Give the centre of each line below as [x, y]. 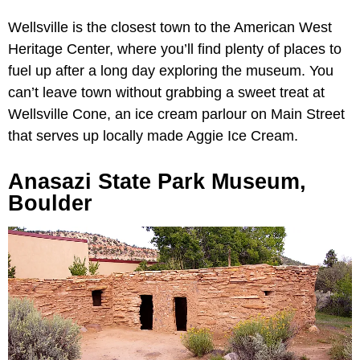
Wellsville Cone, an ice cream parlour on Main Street [176, 114]
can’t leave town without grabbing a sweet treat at [166, 92]
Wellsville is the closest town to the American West [170, 27]
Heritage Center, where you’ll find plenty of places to [175, 49]
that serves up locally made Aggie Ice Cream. [153, 135]
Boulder [50, 203]
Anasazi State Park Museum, [157, 181]
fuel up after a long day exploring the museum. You [171, 70]
